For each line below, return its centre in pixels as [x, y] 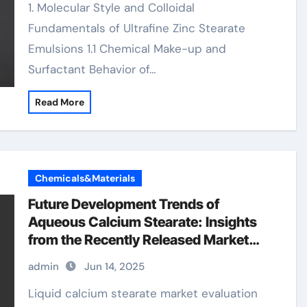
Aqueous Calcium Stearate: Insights [143, 222]
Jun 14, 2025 [115, 267]
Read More [60, 102]
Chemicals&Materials [85, 178]
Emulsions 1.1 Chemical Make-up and [127, 49]
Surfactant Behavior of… [93, 69]
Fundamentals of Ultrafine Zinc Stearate [137, 28]
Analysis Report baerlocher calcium [142, 258]
